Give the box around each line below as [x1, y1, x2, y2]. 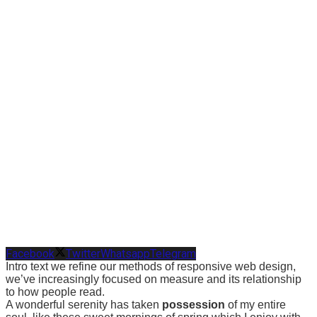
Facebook [6, 247, 54, 261]
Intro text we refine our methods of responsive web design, [6, 260, 296, 273]
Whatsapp [100, 247, 150, 261]
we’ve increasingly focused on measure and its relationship [6, 273, 301, 286]
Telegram [150, 247, 196, 261]
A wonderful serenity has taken [6, 299, 162, 311]
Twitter [66, 247, 100, 261]
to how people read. [6, 286, 105, 299]
